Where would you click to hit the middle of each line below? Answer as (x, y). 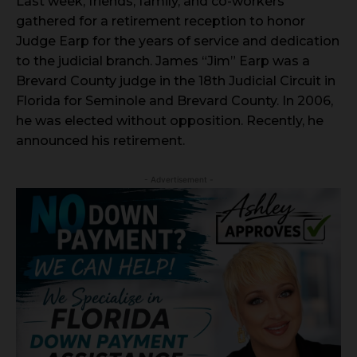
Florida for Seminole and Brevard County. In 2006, (175, 101)
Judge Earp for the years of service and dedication (178, 41)
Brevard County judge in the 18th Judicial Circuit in (176, 81)
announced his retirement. (102, 141)
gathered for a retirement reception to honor (161, 22)
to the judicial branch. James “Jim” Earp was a (163, 61)
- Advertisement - (178, 180)
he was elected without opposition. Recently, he (170, 121)
